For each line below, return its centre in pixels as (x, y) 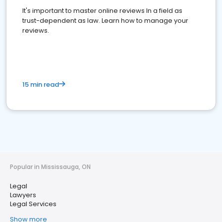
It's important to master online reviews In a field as (102, 11)
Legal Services (33, 204)
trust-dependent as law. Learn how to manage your (105, 21)
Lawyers (23, 195)
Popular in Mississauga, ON (50, 167)
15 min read (41, 85)
